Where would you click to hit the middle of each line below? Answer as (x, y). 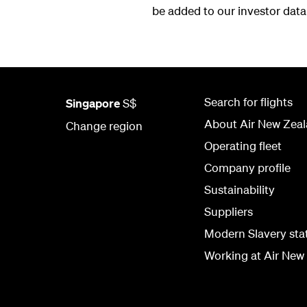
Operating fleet (243, 146)
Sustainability (240, 189)
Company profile (247, 168)
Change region (104, 126)
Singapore (93, 103)
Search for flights (248, 102)
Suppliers (229, 211)
